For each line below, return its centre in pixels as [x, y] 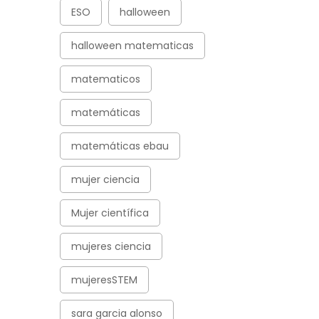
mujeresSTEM [104, 280]
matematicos [105, 79]
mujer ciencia [105, 179]
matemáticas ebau [120, 146]
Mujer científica [110, 213]
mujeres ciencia [111, 246]
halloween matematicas [132, 46]
